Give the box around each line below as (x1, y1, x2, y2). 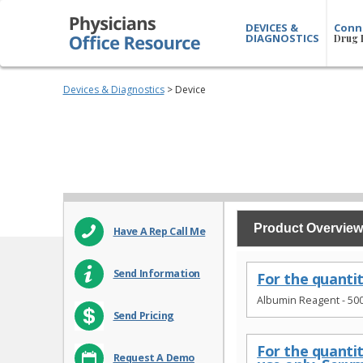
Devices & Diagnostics (62, 83, 164, 96)
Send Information (113, 267, 201, 281)
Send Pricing (113, 309, 174, 323)
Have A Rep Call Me (113, 224, 206, 239)
